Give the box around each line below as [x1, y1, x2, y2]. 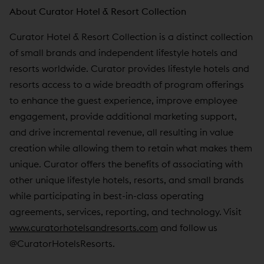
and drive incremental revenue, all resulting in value [9, 126, 233, 138]
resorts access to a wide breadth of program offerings [9, 78, 244, 90]
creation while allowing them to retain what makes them [9, 141, 252, 154]
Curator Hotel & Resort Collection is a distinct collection [9, 30, 253, 42]
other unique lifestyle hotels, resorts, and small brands [9, 173, 244, 186]
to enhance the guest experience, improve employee [9, 94, 237, 106]
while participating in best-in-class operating [9, 189, 204, 202]
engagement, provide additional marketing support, [9, 110, 237, 122]
